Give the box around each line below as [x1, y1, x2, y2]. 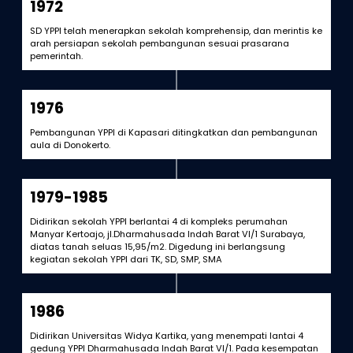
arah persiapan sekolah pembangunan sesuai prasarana [29, 37, 289, 50]
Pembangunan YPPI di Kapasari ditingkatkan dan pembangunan [29, 126, 318, 139]
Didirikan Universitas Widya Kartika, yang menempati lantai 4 [29, 329, 303, 342]
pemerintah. [29, 50, 83, 62]
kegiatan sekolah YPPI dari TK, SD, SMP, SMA [29, 253, 222, 266]
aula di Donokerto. [29, 139, 110, 151]
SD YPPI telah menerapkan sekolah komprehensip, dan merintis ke [29, 24, 322, 37]
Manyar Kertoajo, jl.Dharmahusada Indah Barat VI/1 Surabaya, [29, 228, 305, 240]
